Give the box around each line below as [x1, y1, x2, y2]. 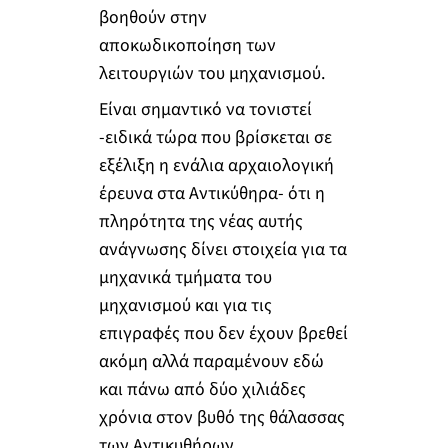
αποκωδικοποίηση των [98, 33, 276, 58]
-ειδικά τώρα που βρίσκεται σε [98, 124, 332, 150]
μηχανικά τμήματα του [98, 264, 272, 290]
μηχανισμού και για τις [98, 292, 272, 318]
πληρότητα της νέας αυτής [98, 208, 303, 234]
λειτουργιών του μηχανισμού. [98, 61, 333, 86]
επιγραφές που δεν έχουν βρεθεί [98, 320, 348, 346]
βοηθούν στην [98, 5, 207, 30]
